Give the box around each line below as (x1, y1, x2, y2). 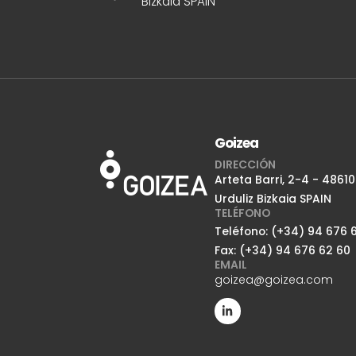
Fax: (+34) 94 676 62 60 (214, 242, 350, 258)
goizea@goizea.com (214, 271, 333, 288)
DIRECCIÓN (214, 156, 276, 172)
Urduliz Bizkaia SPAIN (214, 190, 331, 207)
